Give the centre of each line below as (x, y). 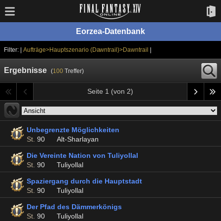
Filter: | (14, 50)
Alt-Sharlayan (77, 139)
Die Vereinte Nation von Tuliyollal (82, 155)
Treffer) (73, 71)
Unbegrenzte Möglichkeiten (73, 130)
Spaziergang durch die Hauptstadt (84, 181)
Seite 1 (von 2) (110, 91)
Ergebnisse (25, 70)
